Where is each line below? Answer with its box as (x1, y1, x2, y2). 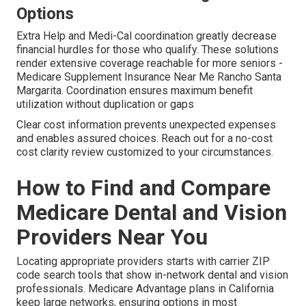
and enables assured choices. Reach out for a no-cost (16, 131, 273, 145)
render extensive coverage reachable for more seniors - (16, 56, 283, 70)
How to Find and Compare (16, 174, 270, 201)
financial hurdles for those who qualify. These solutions (16, 42, 279, 56)
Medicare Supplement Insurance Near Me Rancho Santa (16, 70, 281, 83)
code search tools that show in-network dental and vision (16, 268, 288, 281)
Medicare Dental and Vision (16, 199, 287, 225)
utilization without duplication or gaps (16, 97, 194, 111)
